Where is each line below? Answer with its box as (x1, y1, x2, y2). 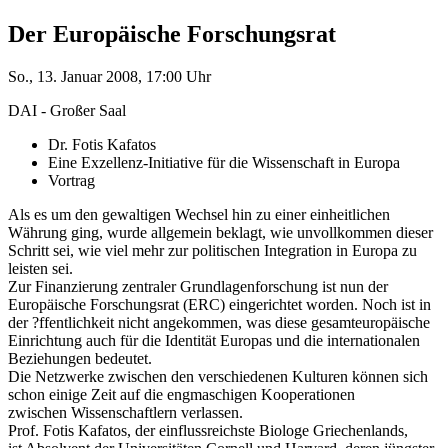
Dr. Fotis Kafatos (48, 135, 156, 153)
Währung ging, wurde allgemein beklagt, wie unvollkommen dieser (8, 223, 433, 241)
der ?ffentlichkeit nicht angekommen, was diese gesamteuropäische (8, 313, 430, 331)
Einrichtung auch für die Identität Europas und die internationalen (8, 331, 420, 349)
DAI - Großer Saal (8, 101, 126, 119)
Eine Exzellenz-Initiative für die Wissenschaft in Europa (48, 153, 400, 171)
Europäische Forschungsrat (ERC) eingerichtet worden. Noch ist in (8, 295, 431, 313)
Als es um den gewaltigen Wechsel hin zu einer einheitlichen (8, 205, 390, 223)
